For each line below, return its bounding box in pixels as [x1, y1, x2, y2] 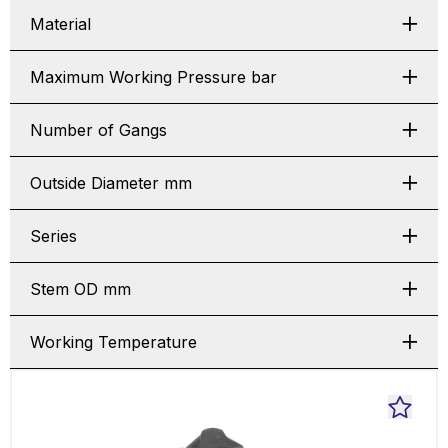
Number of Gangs [30, 120, 167, 140]
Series [30, 226, 77, 246]
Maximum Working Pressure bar [30, 67, 277, 87]
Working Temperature [30, 332, 197, 352]
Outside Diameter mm [30, 173, 192, 193]
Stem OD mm [30, 279, 131, 299]
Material [30, 14, 91, 34]
